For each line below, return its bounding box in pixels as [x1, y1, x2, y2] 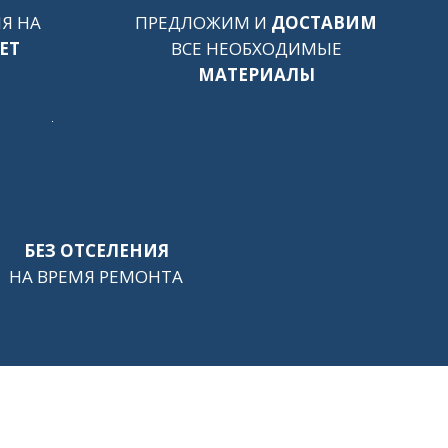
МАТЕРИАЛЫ [197, 63, 315, 86]
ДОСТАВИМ [271, 11, 377, 34]
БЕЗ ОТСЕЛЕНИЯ [23, 239, 169, 262]
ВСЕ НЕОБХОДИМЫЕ [170, 37, 342, 60]
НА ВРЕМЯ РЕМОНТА [9, 265, 183, 288]
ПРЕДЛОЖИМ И [135, 11, 271, 34]
